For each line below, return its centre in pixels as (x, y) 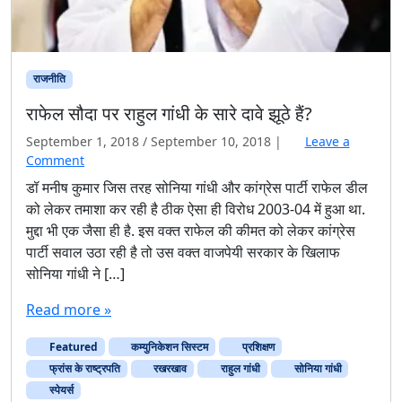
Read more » (69, 309)
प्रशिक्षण (257, 346)
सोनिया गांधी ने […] (75, 273)
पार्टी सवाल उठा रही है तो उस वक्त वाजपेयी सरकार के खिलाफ (183, 252)
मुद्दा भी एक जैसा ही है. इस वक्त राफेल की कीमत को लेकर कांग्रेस (191, 230)
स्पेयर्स (60, 389)
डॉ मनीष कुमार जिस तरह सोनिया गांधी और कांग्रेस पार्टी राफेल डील (197, 187)
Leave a (327, 141)
